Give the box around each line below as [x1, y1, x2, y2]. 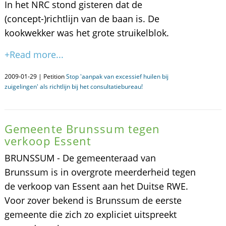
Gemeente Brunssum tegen [4, 121, 160, 136]
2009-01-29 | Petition [4, 72, 66, 81]
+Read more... [4, 48, 64, 61]
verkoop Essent [4, 133, 92, 148]
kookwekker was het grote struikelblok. [4, 27, 169, 39]
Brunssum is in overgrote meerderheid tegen [4, 166, 196, 178]
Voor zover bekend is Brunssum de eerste [4, 194, 182, 206]
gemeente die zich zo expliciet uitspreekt [4, 208, 177, 220]
